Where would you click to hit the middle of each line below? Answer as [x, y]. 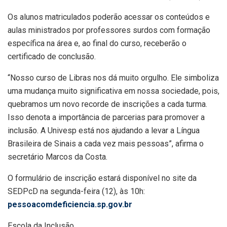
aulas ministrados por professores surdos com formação [109, 30]
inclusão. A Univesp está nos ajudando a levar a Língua [104, 130]
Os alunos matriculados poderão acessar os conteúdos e [109, 17]
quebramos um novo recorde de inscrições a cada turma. [107, 104]
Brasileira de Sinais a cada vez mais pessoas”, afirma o [106, 143]
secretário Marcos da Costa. [58, 157]
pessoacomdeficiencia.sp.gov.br [70, 204]
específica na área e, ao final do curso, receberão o [97, 43]
